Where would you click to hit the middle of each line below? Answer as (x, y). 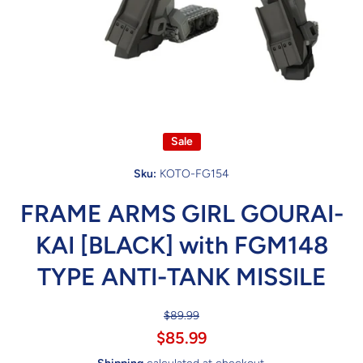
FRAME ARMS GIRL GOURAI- (181, 214)
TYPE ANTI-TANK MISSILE (181, 277)
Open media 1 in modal (70, 90)
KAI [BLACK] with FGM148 (181, 245)
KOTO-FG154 (194, 174)
